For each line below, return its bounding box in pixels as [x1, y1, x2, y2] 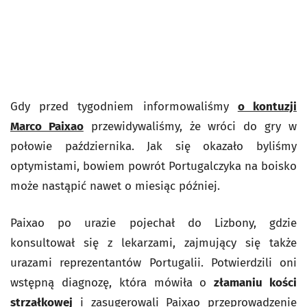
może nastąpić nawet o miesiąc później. [10, 179, 220, 193]
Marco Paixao [10, 119, 84, 134]
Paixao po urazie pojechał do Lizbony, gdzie [10, 216, 297, 230]
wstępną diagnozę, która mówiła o [10, 275, 214, 290]
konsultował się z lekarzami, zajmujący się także [10, 236, 297, 250]
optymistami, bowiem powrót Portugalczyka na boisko [10, 159, 297, 173]
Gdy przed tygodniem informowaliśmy [10, 99, 238, 114]
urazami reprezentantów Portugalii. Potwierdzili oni [10, 256, 297, 270]
